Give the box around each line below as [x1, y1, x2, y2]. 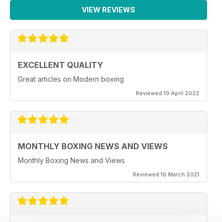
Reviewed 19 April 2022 [136, 90, 199, 97]
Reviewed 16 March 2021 [133, 171, 199, 178]
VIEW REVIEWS [82, 5, 135, 14]
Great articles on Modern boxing [18, 75, 124, 83]
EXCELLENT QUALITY [18, 60, 103, 70]
